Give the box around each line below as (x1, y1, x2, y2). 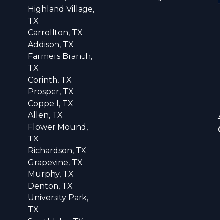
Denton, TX (28, 181, 73, 191)
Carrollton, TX (28, 27, 83, 37)
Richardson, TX (28, 145, 87, 155)
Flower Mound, (28, 122, 88, 132)
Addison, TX (28, 39, 74, 49)
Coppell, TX (28, 98, 74, 108)
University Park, (28, 192, 89, 202)
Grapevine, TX (28, 157, 83, 167)
